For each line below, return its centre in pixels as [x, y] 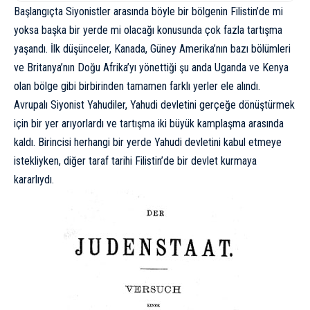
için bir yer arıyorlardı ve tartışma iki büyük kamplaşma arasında [149, 124]
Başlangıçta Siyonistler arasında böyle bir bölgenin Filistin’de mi [148, 12]
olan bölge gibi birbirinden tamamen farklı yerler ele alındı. [137, 86]
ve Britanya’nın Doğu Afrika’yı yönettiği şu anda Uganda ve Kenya [151, 68]
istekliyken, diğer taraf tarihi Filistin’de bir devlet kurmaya [135, 161]
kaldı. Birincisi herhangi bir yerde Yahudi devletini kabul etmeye [148, 143]
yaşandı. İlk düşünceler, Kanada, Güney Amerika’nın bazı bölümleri [152, 49]
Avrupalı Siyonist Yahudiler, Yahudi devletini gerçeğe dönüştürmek [154, 105]
